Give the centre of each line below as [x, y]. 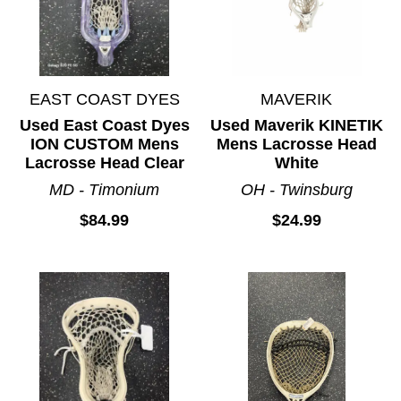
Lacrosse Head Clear [104, 162]
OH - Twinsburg [296, 189]
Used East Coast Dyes [104, 125]
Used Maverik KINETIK [296, 125]
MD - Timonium [105, 189]
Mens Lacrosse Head [296, 144]
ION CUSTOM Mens [104, 144]
